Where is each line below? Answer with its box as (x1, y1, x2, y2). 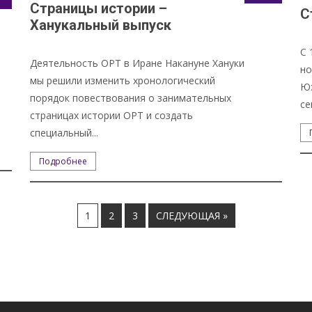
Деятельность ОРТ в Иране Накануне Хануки (29, 56, 244, 70)
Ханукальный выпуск (29, 16, 171, 33)
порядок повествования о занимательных (29, 91, 231, 104)
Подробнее (38, 155, 87, 167)
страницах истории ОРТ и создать (29, 108, 193, 122)
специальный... (29, 125, 98, 139)
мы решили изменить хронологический (29, 73, 215, 87)
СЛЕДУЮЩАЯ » (155, 208, 228, 222)
